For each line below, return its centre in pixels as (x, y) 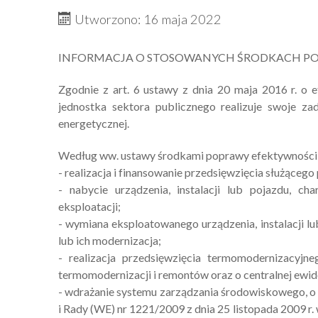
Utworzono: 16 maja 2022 (148, 20)
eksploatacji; (89, 207)
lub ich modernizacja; (110, 241)
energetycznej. (94, 124)
